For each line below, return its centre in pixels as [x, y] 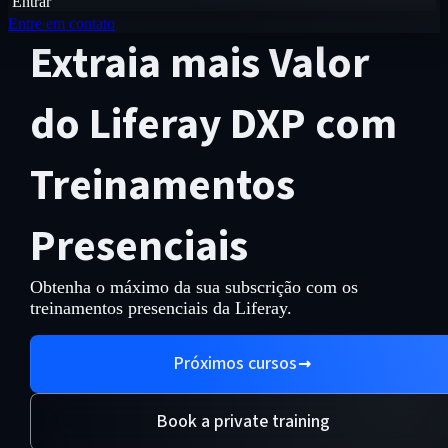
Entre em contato [61, 23]
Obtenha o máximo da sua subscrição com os [193, 287]
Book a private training [242, 421]
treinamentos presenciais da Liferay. [160, 308]
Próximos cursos [234, 363]
